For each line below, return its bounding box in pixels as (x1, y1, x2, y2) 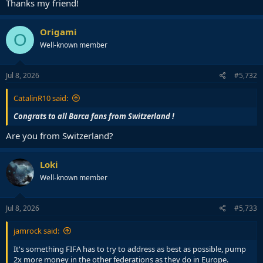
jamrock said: (14, 225, 59, 236)
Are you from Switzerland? (6, 130, 113, 142)
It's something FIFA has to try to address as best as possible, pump (14, 243, 246, 254)
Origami (40, 26, 77, 38)
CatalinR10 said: (14, 92, 68, 103)
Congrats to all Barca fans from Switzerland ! (14, 110, 174, 122)
